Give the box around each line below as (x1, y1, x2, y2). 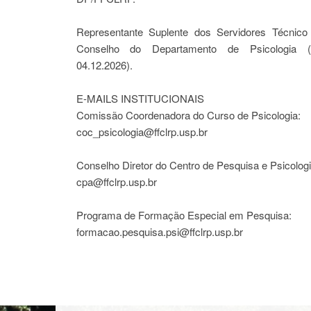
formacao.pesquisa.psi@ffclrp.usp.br (76, 224, 243, 239)
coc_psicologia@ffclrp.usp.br (76, 124, 208, 139)
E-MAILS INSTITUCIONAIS (76, 91, 204, 106)
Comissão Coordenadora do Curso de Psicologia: (76, 108, 301, 122)
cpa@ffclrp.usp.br (76, 174, 157, 189)
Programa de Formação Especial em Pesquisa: (76, 208, 292, 222)
